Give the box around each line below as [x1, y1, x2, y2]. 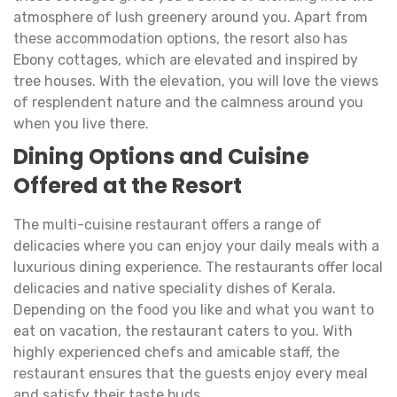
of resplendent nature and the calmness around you [13, 94, 363, 112]
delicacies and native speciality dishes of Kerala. [13, 280, 336, 298]
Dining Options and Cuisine [13, 142, 309, 172]
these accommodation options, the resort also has [13, 30, 347, 48]
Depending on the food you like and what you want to [13, 301, 374, 319]
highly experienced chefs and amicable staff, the [13, 344, 339, 362]
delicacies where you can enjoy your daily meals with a [13, 237, 379, 255]
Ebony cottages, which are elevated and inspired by [13, 51, 358, 69]
